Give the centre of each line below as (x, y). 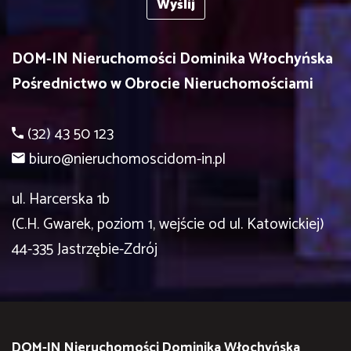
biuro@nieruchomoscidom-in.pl (127, 159)
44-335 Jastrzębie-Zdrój (85, 250)
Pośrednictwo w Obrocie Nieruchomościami (163, 84)
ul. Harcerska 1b (61, 200)
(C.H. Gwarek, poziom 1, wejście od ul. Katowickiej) (168, 225)
